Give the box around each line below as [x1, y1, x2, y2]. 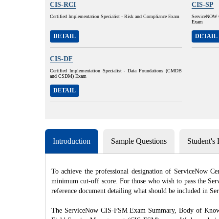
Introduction [53, 137, 90, 145]
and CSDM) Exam [50, 73, 87, 79]
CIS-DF [50, 55, 73, 63]
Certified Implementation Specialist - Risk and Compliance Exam [50, 14, 179, 19]
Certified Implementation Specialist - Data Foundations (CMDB [50, 68, 182, 73]
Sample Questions [111, 137, 167, 145]
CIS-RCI [50, 1, 76, 8]
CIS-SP [192, 1, 214, 8]
